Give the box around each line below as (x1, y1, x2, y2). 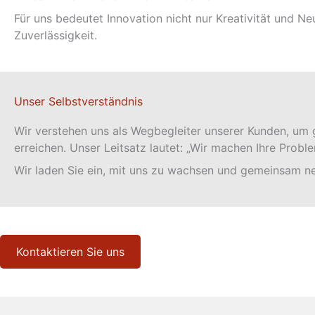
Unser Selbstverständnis (14, 94, 143, 108)
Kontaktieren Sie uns (16, 245, 124, 259)
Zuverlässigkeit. (14, 28, 97, 42)
